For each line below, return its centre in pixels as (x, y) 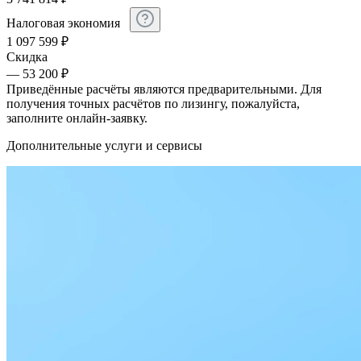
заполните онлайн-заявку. (77, 118)
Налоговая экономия (65, 23)
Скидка (27, 57)
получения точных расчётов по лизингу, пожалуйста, (153, 104)
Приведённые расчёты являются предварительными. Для (164, 89)
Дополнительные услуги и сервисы (104, 146)
